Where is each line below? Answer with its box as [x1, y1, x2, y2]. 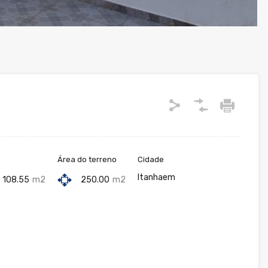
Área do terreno [57, 155, 117, 165]
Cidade [138, 155, 164, 165]
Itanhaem [138, 172, 175, 183]
